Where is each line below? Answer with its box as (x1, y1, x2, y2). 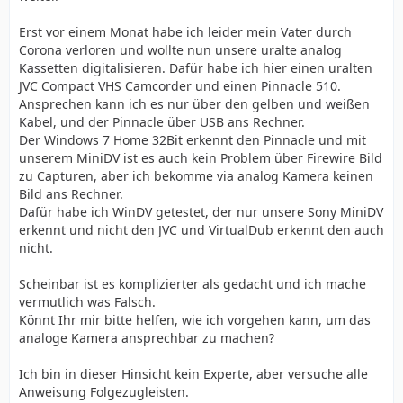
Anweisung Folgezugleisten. (19, 383, 189, 400)
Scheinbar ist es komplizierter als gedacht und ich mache (19, 275, 366, 292)
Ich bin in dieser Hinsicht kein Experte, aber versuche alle (19, 365, 368, 382)
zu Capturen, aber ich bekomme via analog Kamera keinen (19, 167, 373, 184)
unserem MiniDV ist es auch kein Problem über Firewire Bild (19, 149, 382, 166)
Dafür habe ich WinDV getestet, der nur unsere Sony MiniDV (19, 203, 383, 220)
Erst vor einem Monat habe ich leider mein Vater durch (19, 23, 352, 40)
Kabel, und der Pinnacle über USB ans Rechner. (19, 113, 305, 130)
